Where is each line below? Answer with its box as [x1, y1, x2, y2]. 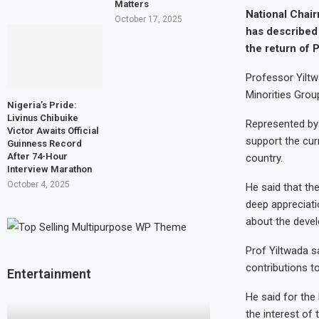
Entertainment [7, 266, 91, 282]
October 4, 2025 [7, 179, 70, 190]
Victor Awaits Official [7, 125, 99, 137]
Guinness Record [7, 138, 82, 150]
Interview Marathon [7, 164, 92, 175]
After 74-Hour [7, 151, 68, 162]
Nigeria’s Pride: [7, 100, 77, 111]
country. [245, 152, 283, 164]
